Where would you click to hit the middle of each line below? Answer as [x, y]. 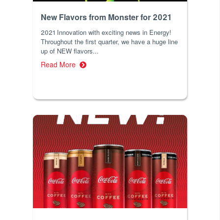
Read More [60, 65]
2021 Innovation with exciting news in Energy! [106, 32]
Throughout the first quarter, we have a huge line [110, 42]
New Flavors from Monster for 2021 [106, 17]
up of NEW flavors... [70, 51]
